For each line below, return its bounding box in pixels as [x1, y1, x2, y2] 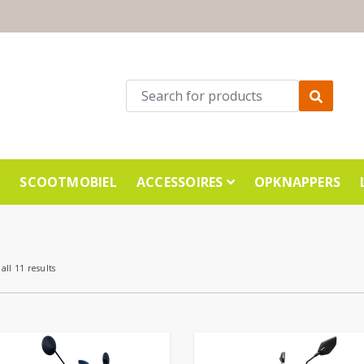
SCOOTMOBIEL [19, 172, 117, 191]
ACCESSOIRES [136, 172, 227, 191]
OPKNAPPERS [253, 172, 341, 191]
